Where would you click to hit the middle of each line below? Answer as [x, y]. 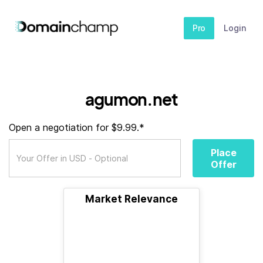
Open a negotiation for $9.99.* [77, 127]
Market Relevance [131, 199]
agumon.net [131, 99]
